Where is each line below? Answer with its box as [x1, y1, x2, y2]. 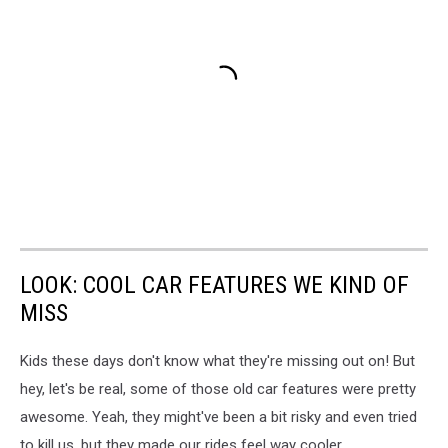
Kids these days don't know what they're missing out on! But [20, 351, 415, 370]
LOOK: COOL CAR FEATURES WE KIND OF [20, 270, 409, 299]
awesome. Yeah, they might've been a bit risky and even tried [20, 407, 417, 426]
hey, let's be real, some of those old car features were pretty [20, 379, 416, 398]
